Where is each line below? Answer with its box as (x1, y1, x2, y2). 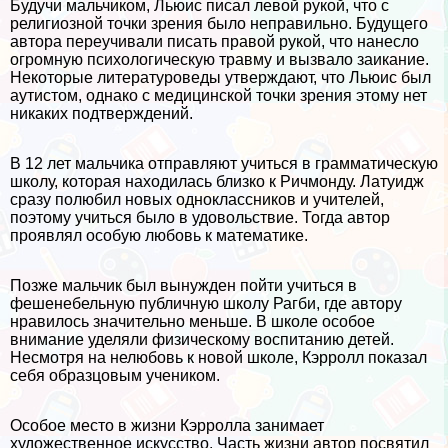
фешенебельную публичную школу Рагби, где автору (10, 294, 402, 312)
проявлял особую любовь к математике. (10, 226, 308, 244)
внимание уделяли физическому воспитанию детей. (10, 330, 394, 348)
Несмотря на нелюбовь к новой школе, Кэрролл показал (10, 348, 427, 366)
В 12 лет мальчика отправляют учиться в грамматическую (10, 154, 438, 172)
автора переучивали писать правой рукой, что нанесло (10, 32, 419, 50)
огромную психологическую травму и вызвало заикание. (10, 50, 429, 68)
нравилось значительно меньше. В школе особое (10, 312, 375, 330)
